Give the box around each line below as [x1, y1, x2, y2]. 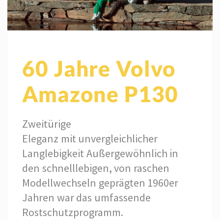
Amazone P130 [22, 81, 178, 107]
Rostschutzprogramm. [22, 205, 123, 219]
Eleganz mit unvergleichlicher [22, 131, 158, 145]
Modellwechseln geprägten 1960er [22, 175, 179, 190]
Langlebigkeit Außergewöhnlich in [22, 146, 179, 160]
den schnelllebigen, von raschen [22, 161, 169, 175]
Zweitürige [22, 116, 71, 131]
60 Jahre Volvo [22, 55, 176, 81]
